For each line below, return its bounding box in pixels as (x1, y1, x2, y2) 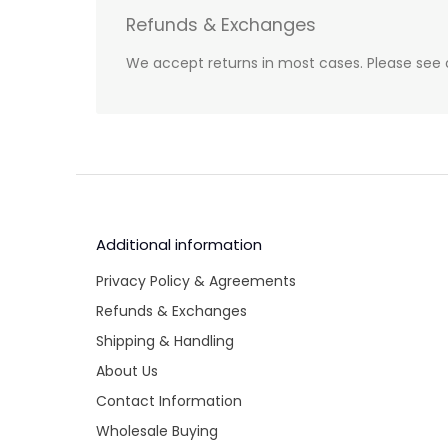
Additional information (96, 234, 262, 256)
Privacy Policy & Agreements (96, 271, 296, 292)
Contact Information (96, 391, 242, 412)
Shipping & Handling (96, 331, 234, 352)
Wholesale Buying (96, 421, 218, 442)
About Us (96, 361, 158, 382)
